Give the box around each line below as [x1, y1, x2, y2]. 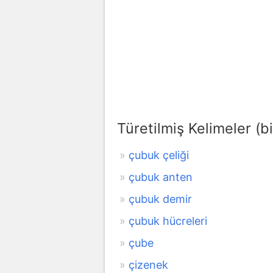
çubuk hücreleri [129, 214, 207, 227]
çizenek [129, 258, 168, 271]
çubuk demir [129, 192, 192, 205]
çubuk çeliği [129, 148, 189, 161]
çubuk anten [129, 170, 193, 183]
